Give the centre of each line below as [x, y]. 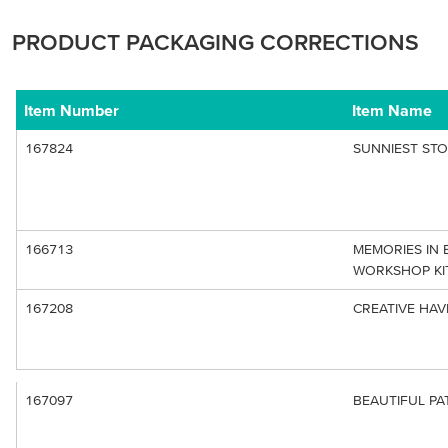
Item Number [71, 110]
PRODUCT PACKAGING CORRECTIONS [215, 42]
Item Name [392, 110]
